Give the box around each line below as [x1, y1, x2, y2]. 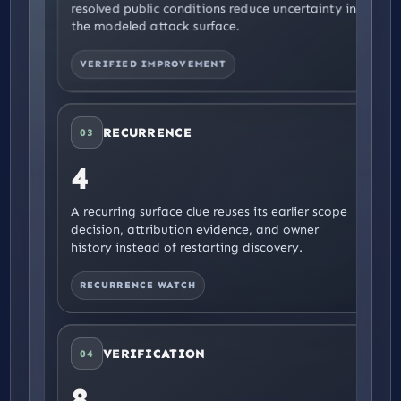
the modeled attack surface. [71, 19, 240, 34]
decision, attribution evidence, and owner [71, 222, 319, 237]
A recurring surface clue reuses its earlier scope [71, 204, 347, 219]
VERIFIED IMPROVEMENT [80, 58, 226, 70]
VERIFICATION [103, 346, 206, 362]
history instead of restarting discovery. [71, 240, 303, 255]
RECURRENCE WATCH [80, 279, 197, 291]
